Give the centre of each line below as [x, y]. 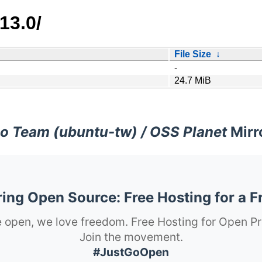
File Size [193, 54]
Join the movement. [131, 237]
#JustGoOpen [131, 252]
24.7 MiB [193, 80]
